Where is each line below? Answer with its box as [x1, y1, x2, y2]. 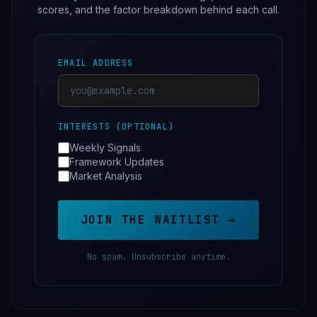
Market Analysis [69, 170, 142, 183]
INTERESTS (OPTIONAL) [58, 121, 174, 133]
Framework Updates [69, 156, 164, 168]
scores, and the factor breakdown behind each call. [38, 4, 279, 16]
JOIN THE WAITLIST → [80, 212, 237, 228]
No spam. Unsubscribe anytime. [86, 251, 231, 263]
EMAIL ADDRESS [58, 57, 134, 69]
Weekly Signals [69, 142, 141, 154]
